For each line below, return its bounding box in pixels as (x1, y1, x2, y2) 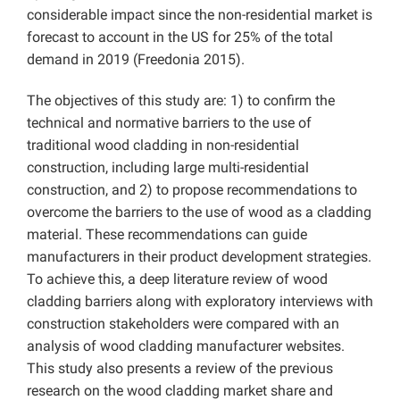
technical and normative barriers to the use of (27, 114, 312, 132)
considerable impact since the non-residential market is (27, 6, 372, 24)
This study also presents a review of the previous (27, 360, 333, 378)
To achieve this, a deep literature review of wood (27, 271, 328, 288)
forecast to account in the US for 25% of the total (27, 29, 333, 46)
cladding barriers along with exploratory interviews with (27, 293, 373, 311)
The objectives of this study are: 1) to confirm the (27, 92, 335, 110)
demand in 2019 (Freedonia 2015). (27, 51, 245, 69)
